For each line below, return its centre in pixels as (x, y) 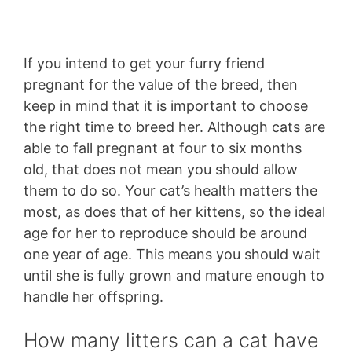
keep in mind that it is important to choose (166, 106)
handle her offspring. (93, 297)
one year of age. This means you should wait (172, 255)
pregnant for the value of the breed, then (161, 85)
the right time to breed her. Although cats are (174, 127)
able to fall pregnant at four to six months (163, 148)
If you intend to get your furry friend (144, 64)
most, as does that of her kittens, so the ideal (174, 212)
